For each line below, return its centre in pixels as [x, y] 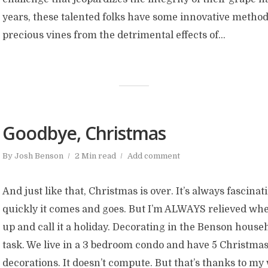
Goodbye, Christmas [84, 133]
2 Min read [95, 156]
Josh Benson [39, 156]
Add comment [154, 156]
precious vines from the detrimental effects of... [114, 35]
